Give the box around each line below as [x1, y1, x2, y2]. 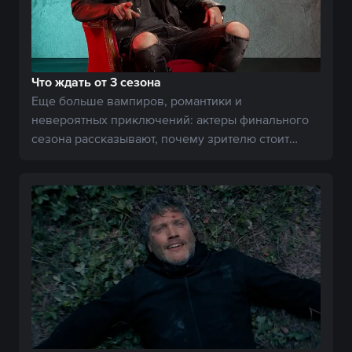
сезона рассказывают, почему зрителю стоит [31, 131, 289, 146]
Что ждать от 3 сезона [31, 75, 161, 90]
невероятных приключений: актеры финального [31, 112, 309, 127]
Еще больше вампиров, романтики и [31, 93, 242, 108]
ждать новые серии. [31, 150, 145, 165]
